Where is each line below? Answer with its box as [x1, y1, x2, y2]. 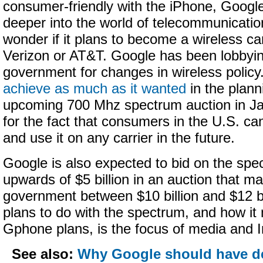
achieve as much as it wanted [3, 81, 186, 96]
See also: [12, 247, 78, 262]
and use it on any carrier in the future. [3, 130, 235, 146]
